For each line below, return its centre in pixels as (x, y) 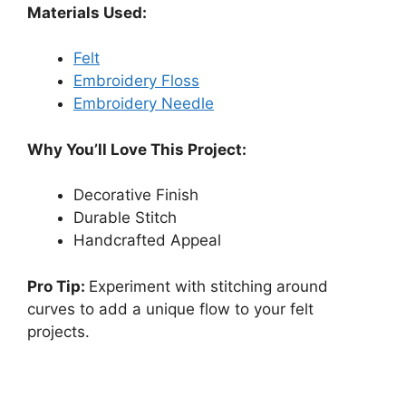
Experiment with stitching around (208, 286)
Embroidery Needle (144, 104)
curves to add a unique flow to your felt (170, 309)
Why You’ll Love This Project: (137, 149)
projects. (58, 331)
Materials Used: (87, 12)
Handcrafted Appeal (147, 241)
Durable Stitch (125, 218)
